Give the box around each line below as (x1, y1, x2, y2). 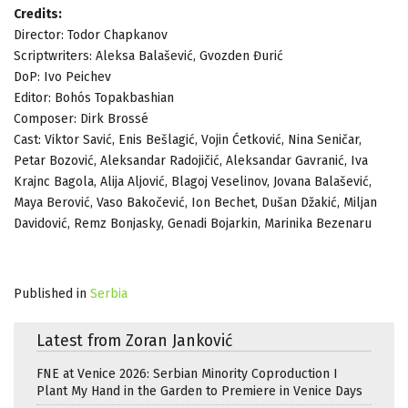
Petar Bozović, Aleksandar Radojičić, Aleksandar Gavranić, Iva (14, 152, 368, 168)
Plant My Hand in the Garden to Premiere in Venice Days (36, 382, 362, 399)
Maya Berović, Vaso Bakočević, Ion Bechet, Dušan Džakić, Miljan (14, 194, 377, 210)
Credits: (14, 5, 62, 22)
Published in (14, 285, 87, 301)
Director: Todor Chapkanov (14, 26, 168, 43)
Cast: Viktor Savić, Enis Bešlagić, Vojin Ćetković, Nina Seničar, (14, 131, 362, 148)
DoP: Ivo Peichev (14, 68, 111, 85)
